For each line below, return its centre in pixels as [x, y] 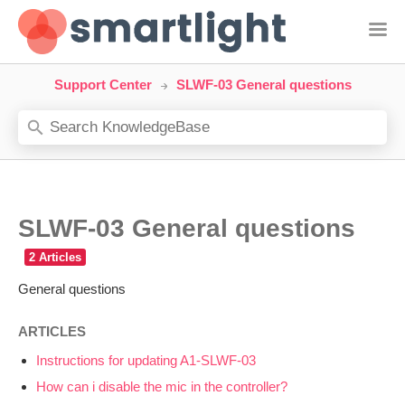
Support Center [103, 85]
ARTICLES [52, 331]
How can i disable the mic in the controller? [162, 386]
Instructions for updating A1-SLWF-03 [146, 360]
